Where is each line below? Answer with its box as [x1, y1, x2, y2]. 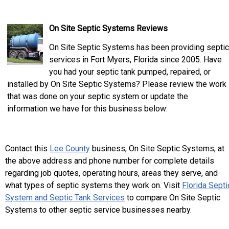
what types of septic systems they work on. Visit [5, 180, 182, 190]
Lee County [50, 144, 90, 153]
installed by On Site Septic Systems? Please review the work [7, 79, 226, 89]
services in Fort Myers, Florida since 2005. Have [49, 55, 222, 64]
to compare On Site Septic [125, 193, 220, 202]
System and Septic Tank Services [5, 193, 125, 202]
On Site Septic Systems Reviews [49, 24, 168, 33]
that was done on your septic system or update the [7, 91, 188, 101]
